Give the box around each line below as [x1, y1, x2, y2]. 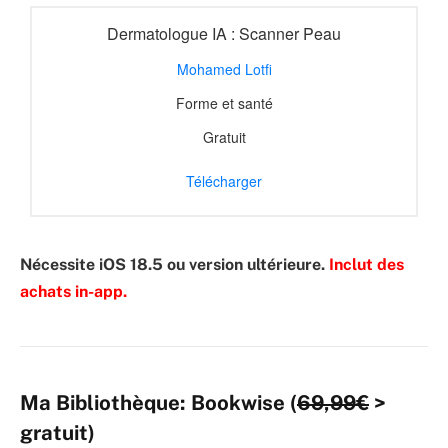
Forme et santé [175, 92, 273, 113]
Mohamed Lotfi [176, 58, 272, 79]
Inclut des [329, 255, 404, 275]
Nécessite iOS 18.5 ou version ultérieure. [20, 255, 329, 275]
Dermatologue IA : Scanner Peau [107, 21, 341, 45]
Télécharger [186, 170, 262, 191]
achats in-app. [20, 282, 127, 302]
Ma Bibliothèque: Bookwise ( [20, 391, 297, 416]
